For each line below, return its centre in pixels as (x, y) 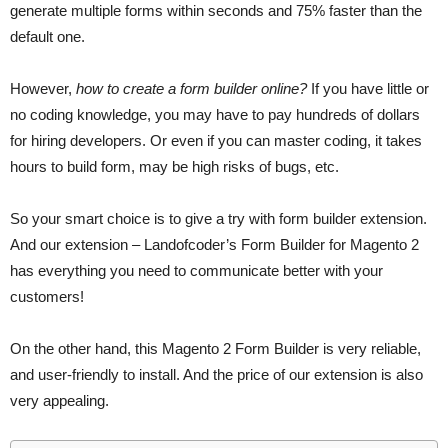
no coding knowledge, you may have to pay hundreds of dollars (215, 114)
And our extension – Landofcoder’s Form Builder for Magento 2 (214, 244)
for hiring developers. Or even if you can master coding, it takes (216, 140)
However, (41, 88)
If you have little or (368, 88)
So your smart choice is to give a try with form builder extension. (218, 218)
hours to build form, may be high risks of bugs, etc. (174, 166)
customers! (47, 296)
